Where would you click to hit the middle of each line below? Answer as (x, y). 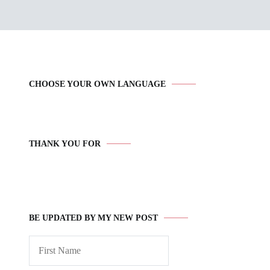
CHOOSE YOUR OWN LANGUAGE (97, 84)
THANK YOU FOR (65, 144)
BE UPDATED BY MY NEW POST (93, 218)
